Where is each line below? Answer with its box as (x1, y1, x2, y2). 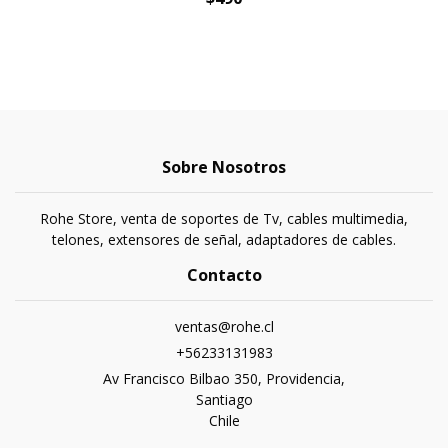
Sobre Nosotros (162, 156, 286, 179)
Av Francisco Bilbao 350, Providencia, (103, 369, 345, 389)
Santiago (195, 390, 253, 410)
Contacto (186, 264, 262, 287)
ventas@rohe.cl (174, 317, 274, 337)
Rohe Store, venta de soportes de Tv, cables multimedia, (40, 209, 408, 229)
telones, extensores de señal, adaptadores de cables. (52, 230, 396, 250)
